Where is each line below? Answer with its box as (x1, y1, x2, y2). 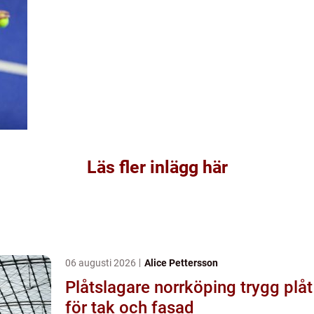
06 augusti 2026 (65, 257, 138, 268)
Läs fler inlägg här (86, 156, 228, 177)
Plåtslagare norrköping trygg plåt (65, 277, 240, 297)
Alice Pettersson (144, 257, 218, 268)
